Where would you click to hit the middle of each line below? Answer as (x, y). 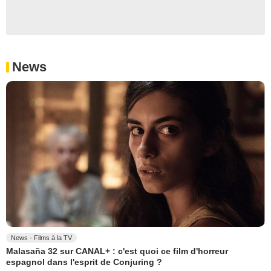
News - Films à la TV (41, 238)
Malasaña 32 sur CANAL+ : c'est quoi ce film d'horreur (117, 251)
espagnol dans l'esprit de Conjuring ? (84, 262)
